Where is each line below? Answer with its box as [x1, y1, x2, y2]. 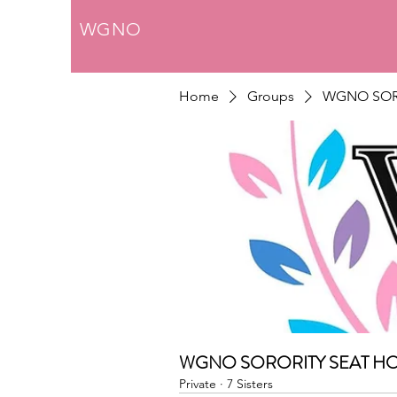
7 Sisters [227, 376, 273, 392]
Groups [247, 88, 294, 105]
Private [179, 376, 216, 392]
